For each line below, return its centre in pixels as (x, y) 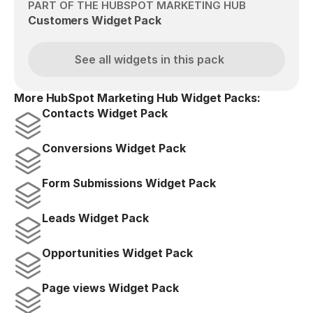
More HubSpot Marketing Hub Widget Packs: (137, 98)
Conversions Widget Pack (114, 148)
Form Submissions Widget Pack (129, 183)
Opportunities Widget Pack (117, 253)
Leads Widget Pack (95, 218)
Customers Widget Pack (95, 20)
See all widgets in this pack (150, 59)
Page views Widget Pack (110, 288)
